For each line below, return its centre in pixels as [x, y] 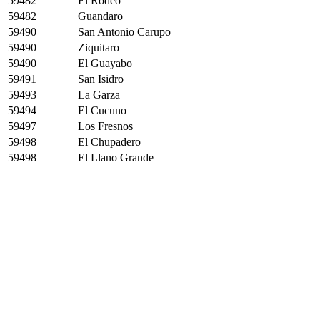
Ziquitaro [99, 47]
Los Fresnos [105, 126]
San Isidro [101, 79]
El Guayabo [105, 63]
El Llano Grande [116, 157]
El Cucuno [102, 110]
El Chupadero [109, 142]
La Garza [99, 95]
